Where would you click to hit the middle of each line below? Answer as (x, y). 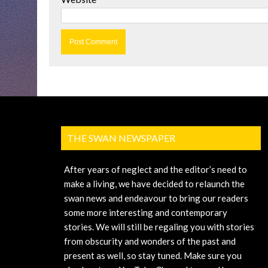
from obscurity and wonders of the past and (150, 241)
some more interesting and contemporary (146, 213)
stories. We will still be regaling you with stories (159, 227)
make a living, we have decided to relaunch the (154, 184)
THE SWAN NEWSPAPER (121, 138)
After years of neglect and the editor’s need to (156, 170)
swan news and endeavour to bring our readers (156, 198)
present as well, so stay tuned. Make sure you (153, 256)
